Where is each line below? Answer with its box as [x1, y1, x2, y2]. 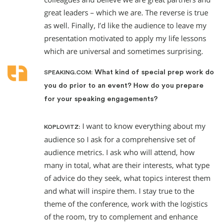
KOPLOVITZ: [44, 123, 80, 130]
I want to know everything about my [80, 121, 206, 131]
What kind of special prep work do [93, 68, 214, 76]
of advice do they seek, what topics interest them [44, 173, 211, 183]
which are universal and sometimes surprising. [44, 47, 203, 56]
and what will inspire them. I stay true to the [44, 186, 194, 196]
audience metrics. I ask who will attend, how [44, 147, 195, 157]
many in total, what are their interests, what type [44, 160, 210, 170]
